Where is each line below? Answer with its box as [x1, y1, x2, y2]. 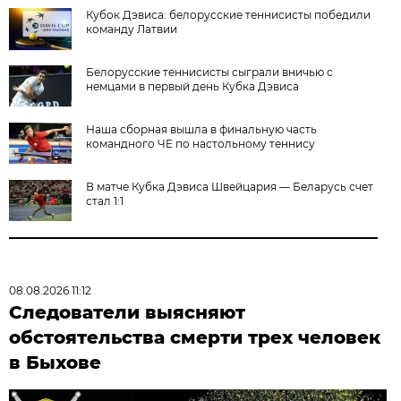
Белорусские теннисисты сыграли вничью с [86, 64, 334, 79]
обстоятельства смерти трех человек [9, 326, 381, 348]
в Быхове [9, 351, 102, 373]
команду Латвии [86, 21, 178, 36]
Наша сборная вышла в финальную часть [86, 122, 318, 136]
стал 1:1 [86, 193, 124, 208]
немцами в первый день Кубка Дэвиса [86, 79, 300, 93]
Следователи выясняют [9, 301, 246, 323]
